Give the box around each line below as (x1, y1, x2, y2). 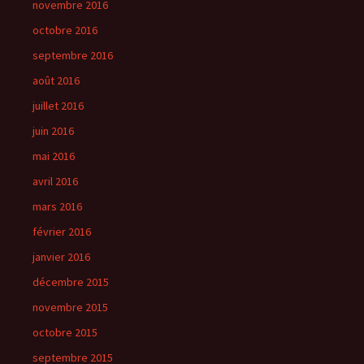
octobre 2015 (32, 325, 97, 340)
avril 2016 (32, 174, 78, 189)
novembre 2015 (32, 300, 108, 315)
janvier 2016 (32, 249, 90, 265)
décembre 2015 (32, 275, 109, 290)
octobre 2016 (32, 23, 97, 38)
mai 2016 (32, 149, 75, 164)
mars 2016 (32, 199, 82, 214)
